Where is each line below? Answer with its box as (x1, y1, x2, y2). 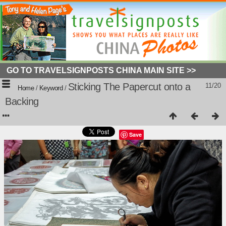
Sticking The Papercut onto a (68, 81, 191, 92)
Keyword (39, 84, 63, 92)
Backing (5, 96, 39, 107)
